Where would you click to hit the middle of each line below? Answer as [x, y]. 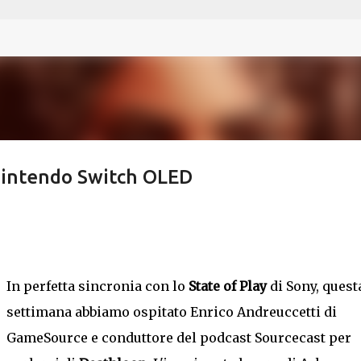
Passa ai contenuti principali [180, 20]
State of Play [227, 286]
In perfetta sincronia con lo [97, 286]
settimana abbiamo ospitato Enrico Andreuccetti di [171, 312]
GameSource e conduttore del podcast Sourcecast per [178, 338]
